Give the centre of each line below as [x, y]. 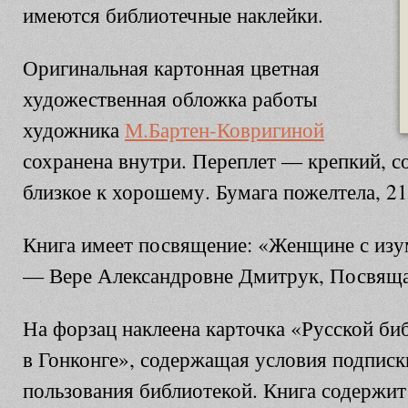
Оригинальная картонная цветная [171, 68]
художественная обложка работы [170, 99]
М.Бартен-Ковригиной [224, 130]
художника [74, 130]
